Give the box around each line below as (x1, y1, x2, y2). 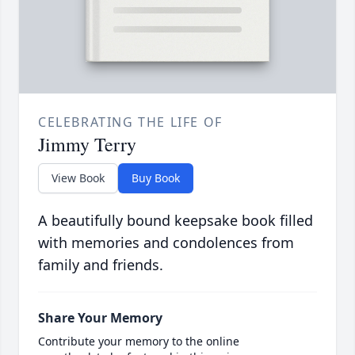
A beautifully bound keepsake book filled (38, 211, 313, 231)
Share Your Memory (38, 309, 162, 327)
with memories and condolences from (38, 233, 294, 253)
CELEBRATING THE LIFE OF (38, 113, 223, 132)
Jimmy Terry (38, 132, 136, 158)
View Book (52, 170, 105, 186)
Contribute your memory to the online (38, 334, 239, 349)
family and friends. (38, 255, 163, 275)
